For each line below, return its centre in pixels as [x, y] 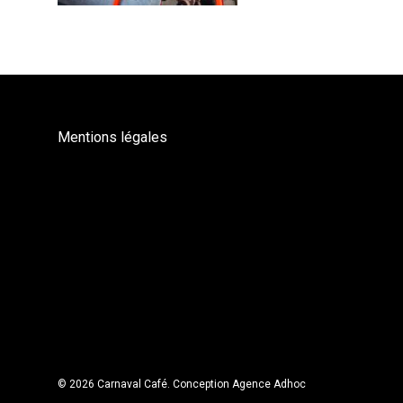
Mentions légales [112, 137]
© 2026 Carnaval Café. [115, 384]
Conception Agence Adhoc [239, 384]
